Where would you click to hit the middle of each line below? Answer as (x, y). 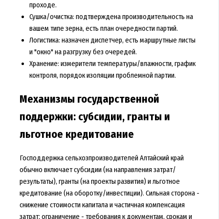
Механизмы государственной (89, 99)
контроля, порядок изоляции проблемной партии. (102, 76)
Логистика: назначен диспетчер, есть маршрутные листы (112, 40)
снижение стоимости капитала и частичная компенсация (102, 205)
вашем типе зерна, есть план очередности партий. (103, 29)
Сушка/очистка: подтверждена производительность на (111, 17)
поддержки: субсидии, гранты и (95, 117)
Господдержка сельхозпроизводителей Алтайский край (101, 158)
